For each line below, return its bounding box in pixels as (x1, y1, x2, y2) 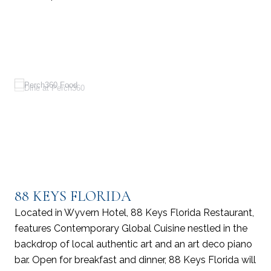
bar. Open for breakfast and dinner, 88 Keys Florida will (15, 253, 256, 266)
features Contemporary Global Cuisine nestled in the (15, 222, 247, 234)
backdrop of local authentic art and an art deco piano (15, 238, 252, 250)
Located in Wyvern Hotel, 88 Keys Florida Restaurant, (15, 206, 254, 218)
